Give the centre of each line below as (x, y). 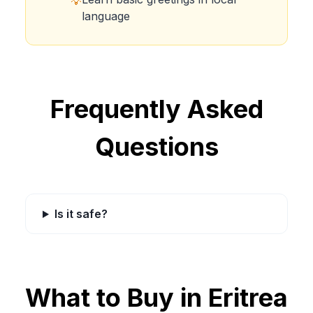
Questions (156, 147)
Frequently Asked (156, 109)
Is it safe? (81, 214)
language (106, 16)
